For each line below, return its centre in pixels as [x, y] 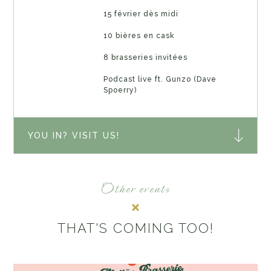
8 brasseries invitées [145, 57]
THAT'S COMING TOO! [135, 228]
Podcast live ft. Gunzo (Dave [160, 79]
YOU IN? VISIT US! [73, 136]
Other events [135, 189]
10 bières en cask [139, 35]
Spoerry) [120, 90]
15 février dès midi [141, 14]
